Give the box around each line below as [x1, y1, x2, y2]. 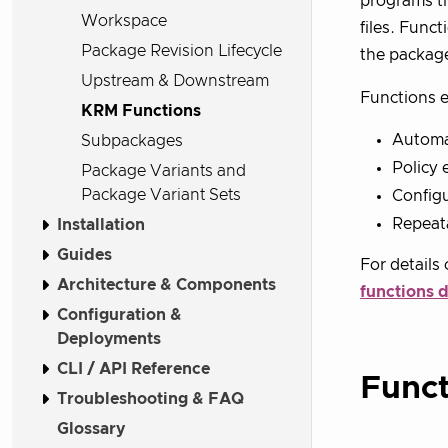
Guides [57, 246, 112, 263]
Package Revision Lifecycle [81, 42, 282, 59]
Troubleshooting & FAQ [57, 390, 244, 407]
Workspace [81, 12, 167, 29]
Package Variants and [81, 162, 246, 179]
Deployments [57, 330, 161, 347]
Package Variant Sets [81, 186, 241, 203]
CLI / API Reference [57, 360, 210, 377]
